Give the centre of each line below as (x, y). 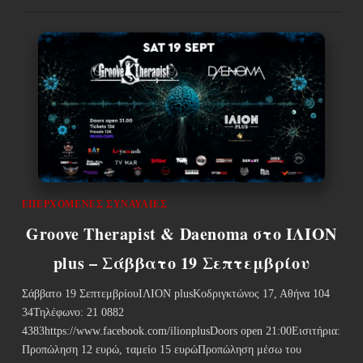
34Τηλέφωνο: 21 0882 (73, 313)
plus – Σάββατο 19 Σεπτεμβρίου (181, 263)
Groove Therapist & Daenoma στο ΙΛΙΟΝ (181, 234)
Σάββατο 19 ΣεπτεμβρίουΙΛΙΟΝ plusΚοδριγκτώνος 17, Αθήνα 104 (175, 294)
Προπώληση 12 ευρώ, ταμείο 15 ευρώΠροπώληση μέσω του (161, 350)
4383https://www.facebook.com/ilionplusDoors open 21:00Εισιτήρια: (181, 331)
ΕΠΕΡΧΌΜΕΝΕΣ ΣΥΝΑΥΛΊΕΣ (94, 205)
